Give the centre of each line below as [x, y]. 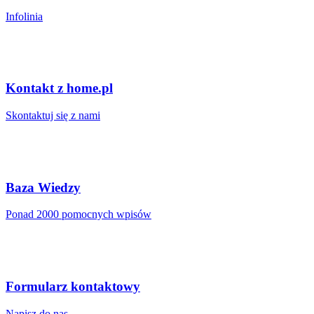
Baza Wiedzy [43, 187]
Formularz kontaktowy [73, 287]
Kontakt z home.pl [59, 88]
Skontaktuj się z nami [53, 116]
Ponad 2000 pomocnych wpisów [78, 214]
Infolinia [24, 16]
